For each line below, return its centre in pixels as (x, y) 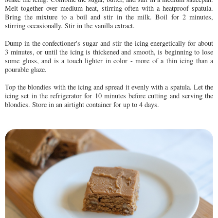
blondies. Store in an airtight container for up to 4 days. (82, 105)
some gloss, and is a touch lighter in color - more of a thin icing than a (109, 61)
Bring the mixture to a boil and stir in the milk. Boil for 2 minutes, (109, 17)
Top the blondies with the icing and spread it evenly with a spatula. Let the (109, 87)
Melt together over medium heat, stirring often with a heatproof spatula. (109, 8)
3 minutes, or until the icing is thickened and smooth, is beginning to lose (109, 52)
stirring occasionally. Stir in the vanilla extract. (70, 26)
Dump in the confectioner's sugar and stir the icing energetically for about (109, 43)
